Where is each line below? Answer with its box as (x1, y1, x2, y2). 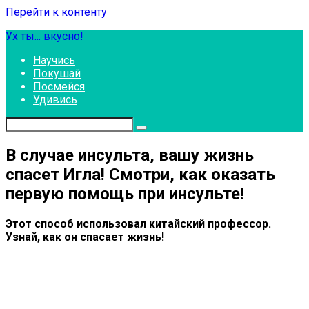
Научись (33, 54, 75, 67)
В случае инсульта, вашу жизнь (6, 145, 254, 165)
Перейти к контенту (6, 6, 107, 19)
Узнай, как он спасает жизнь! (6, 230, 164, 243)
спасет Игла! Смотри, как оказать (6, 164, 275, 184)
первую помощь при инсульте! (6, 183, 244, 203)
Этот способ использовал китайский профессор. (6, 217, 271, 230)
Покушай (33, 67, 81, 80)
